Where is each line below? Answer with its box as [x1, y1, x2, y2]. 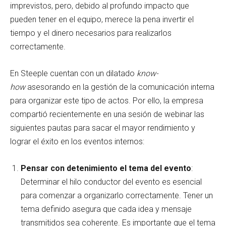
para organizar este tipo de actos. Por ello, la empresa [10, 96, 203, 106]
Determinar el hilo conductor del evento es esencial [21, 177, 202, 187]
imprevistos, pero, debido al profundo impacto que [10, 1, 189, 11]
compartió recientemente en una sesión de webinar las [10, 109, 204, 120]
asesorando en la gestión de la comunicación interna [25, 82, 214, 92]
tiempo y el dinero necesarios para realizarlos [10, 28, 172, 38]
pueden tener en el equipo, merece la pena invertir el [10, 15, 194, 25]
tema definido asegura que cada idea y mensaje [21, 204, 192, 214]
